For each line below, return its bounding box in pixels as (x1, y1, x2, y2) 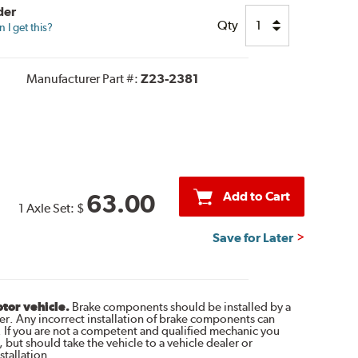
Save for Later (213, 229, 294, 245)
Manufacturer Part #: (26, 70, 141, 86)
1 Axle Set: (18, 200, 77, 216)
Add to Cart (222, 188, 290, 204)
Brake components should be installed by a (69, 299, 291, 314)
